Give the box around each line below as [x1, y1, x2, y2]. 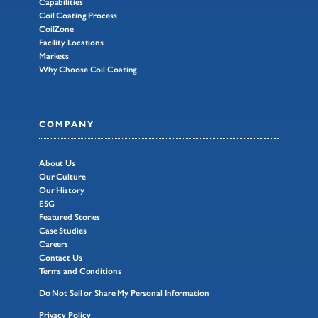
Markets [38, 50, 70, 61]
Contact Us [38, 253, 82, 263]
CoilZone [38, 23, 75, 34]
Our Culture [38, 172, 86, 182]
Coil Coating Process [38, 10, 117, 21]
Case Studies [38, 226, 87, 236]
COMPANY [38, 118, 94, 129]
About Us [38, 158, 75, 169]
